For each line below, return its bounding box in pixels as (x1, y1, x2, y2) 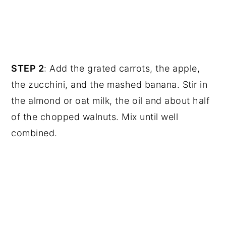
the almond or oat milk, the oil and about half (11, 95, 210, 106)
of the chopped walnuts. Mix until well (11, 111, 179, 123)
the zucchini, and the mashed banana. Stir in (11, 79, 208, 90)
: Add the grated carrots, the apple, (44, 63, 200, 74)
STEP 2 (11, 63, 44, 74)
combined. (11, 128, 58, 139)
